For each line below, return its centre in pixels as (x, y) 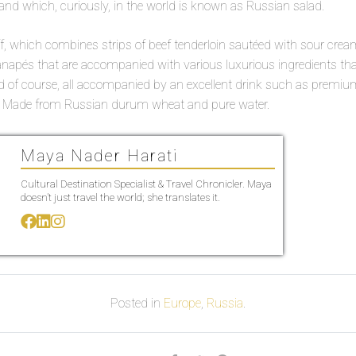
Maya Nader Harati (99, 155)
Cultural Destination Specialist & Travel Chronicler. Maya (146, 184)
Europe (182, 303)
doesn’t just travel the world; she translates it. (120, 197)
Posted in (137, 303)
